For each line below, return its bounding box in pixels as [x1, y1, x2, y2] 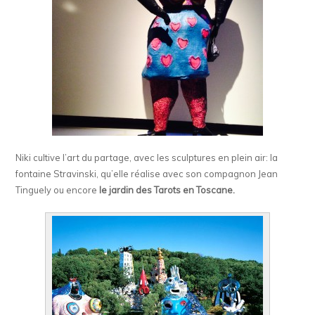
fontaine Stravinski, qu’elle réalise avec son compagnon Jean [15, 168, 278, 180]
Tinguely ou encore [15, 184, 100, 196]
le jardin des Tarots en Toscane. [99, 184, 236, 196]
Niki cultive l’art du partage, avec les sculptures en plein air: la [15, 152, 278, 164]
